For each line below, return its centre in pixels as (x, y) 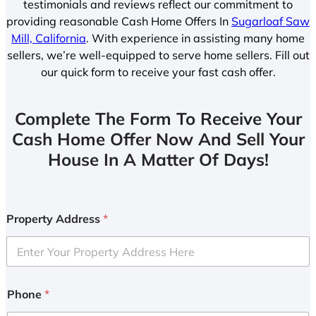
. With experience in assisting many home (195, 38)
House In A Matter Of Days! (158, 160)
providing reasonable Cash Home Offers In (119, 22)
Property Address (55, 219)
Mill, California (49, 38)
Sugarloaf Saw (271, 22)
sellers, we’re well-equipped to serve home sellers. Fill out (158, 55)
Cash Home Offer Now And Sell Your (158, 139)
